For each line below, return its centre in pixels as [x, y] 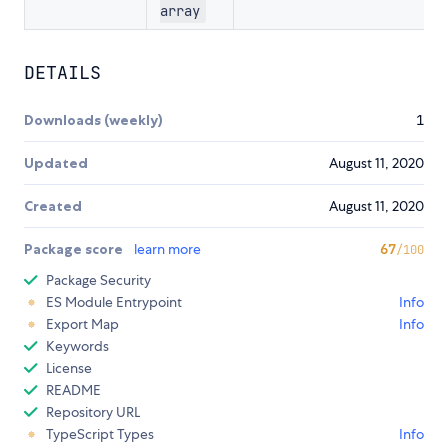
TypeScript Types [100, 434]
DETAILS [62, 73]
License [69, 368]
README [73, 390]
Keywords [77, 346]
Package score [75, 249]
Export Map [82, 324]
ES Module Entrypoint [114, 302]
